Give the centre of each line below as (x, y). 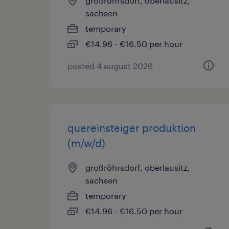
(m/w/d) (86, 143)
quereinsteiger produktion (132, 128)
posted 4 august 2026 (110, 66)
